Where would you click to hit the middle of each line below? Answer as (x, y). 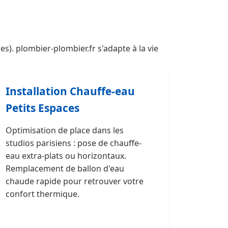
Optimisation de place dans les (65, 130)
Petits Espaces (42, 108)
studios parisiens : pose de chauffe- (74, 143)
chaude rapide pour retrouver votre (75, 181)
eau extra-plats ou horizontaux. (66, 156)
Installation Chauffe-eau (70, 91)
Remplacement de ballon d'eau (65, 168)
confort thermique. (42, 194)
